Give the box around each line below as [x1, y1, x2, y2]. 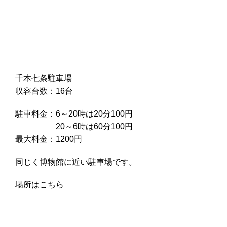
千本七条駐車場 [15, 73, 72, 83]
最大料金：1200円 [15, 134, 82, 143]
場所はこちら [15, 180, 64, 189]
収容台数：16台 [15, 86, 73, 95]
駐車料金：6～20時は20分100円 [15, 109, 133, 118]
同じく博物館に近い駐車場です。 [15, 157, 137, 166]
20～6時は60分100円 [15, 122, 133, 131]
